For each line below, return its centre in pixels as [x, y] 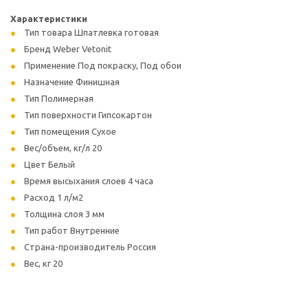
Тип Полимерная [59, 99]
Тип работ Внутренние [72, 231]
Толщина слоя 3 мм [64, 214]
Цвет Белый [49, 165]
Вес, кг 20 [43, 264]
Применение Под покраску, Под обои [103, 66]
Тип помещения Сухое [70, 132]
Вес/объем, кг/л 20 [63, 148]
